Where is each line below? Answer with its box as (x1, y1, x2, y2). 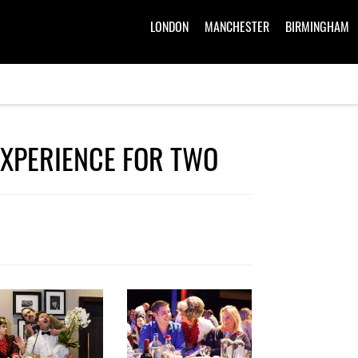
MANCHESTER (205, 22, 269, 35)
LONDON (150, 22, 189, 35)
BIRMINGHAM (285, 22, 349, 35)
